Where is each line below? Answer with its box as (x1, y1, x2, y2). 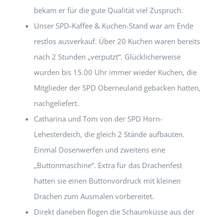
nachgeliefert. (34, 98, 79, 108)
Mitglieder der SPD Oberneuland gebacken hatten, (34, 83, 201, 93)
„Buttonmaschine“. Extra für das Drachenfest (34, 160, 182, 170)
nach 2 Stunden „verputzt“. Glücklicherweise (34, 52, 181, 62)
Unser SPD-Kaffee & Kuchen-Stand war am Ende (34, 21, 193, 31)
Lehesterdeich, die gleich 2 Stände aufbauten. (34, 129, 185, 139)
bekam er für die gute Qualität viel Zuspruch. (34, 5, 183, 15)
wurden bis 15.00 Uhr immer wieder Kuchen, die (34, 67, 197, 77)
